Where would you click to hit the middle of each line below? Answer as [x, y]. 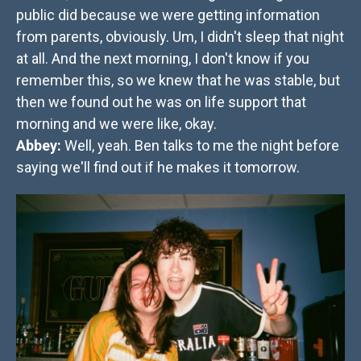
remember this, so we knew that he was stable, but [178, 81]
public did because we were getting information [168, 15]
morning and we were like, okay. [116, 124]
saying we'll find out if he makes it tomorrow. [158, 168]
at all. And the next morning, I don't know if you [163, 59]
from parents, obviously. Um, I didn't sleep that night [180, 37]
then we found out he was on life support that [161, 102]
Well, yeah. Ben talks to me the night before [200, 146]
